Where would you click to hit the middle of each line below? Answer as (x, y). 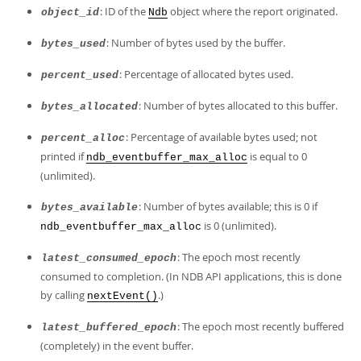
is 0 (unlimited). (239, 226)
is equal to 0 (277, 156)
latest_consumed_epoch (109, 258)
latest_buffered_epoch (109, 328)
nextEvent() (122, 296)
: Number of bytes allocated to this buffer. (238, 106)
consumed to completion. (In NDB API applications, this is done (191, 276)
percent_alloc (83, 138)
